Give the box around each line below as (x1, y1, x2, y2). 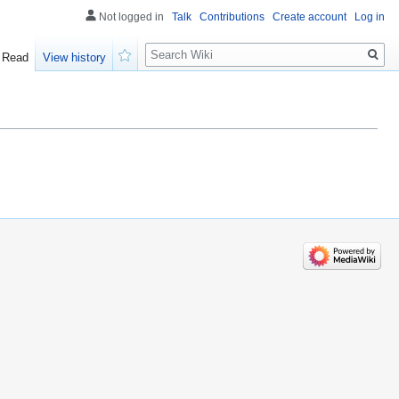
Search (144, 35, 204, 55)
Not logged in (99, 11, 164, 23)
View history (43, 51, 107, 65)
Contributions (199, 11, 265, 23)
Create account (273, 11, 346, 23)
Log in (354, 11, 385, 23)
